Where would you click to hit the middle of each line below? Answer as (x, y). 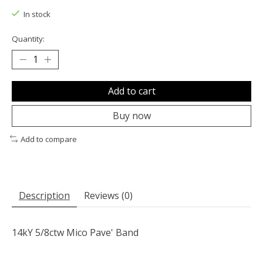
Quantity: (28, 38)
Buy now (131, 115)
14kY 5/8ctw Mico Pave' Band (75, 233)
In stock (37, 14)
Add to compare (48, 139)
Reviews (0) (108, 196)
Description (44, 196)
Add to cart (131, 91)
